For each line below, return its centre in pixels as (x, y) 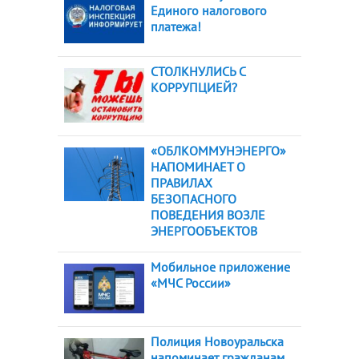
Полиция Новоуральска (217, 342)
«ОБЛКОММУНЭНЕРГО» (218, 151)
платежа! (176, 26)
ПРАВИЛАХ (182, 183)
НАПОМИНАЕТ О (198, 167)
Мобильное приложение (220, 267)
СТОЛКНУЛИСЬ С (198, 71)
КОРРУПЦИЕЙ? (194, 87)
